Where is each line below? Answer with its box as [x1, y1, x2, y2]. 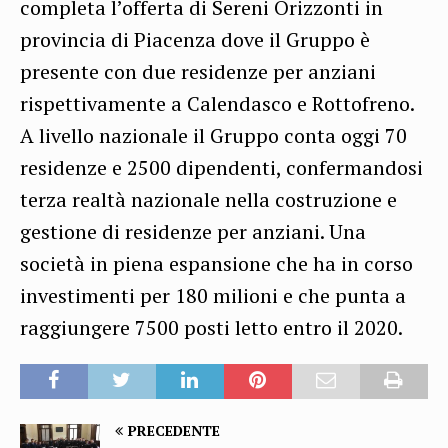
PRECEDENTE [128, 421, 220, 441]
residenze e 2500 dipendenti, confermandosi [20, 154, 423, 182]
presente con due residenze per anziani [20, 58, 376, 86]
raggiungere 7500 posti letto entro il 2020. [20, 314, 403, 342]
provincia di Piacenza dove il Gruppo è [20, 26, 370, 54]
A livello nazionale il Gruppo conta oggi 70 [20, 122, 407, 150]
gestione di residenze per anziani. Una [20, 218, 366, 246]
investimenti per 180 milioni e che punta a [20, 282, 406, 310]
